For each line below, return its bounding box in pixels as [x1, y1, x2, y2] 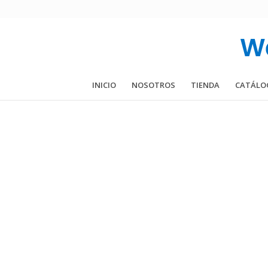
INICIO [92, 80, 116, 90]
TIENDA [190, 80, 220, 90]
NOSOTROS [131, 80, 175, 90]
